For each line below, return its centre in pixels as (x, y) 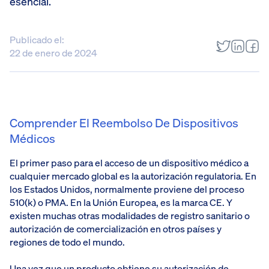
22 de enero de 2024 (53, 53)
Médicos (32, 138)
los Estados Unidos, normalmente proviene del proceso (127, 189)
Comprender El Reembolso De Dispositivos (124, 123)
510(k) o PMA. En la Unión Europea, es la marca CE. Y (121, 202)
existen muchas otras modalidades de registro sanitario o (130, 216)
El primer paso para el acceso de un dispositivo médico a (129, 163)
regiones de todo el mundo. (67, 242)
